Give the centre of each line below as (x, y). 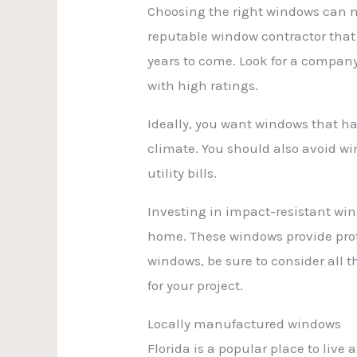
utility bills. (182, 173)
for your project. (196, 285)
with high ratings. (203, 85)
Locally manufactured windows (245, 323)
